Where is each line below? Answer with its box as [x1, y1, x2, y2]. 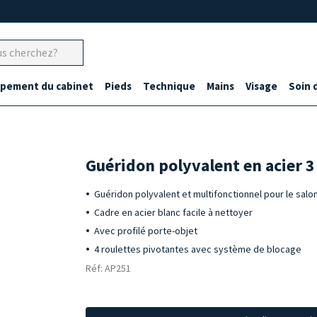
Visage [246, 79, 277, 93]
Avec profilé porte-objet [94, 224, 198, 237]
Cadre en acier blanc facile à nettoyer [94, 206, 253, 219]
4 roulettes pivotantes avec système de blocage [94, 243, 302, 255]
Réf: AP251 [86, 262, 132, 275]
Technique [143, 79, 195, 93]
